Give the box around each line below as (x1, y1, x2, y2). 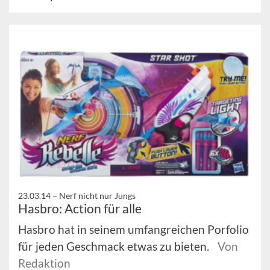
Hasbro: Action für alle (18, 200, 142, 216)
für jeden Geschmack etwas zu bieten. (18, 239, 212, 253)
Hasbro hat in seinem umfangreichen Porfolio (18, 222, 249, 236)
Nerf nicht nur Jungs (59, 190, 136, 201)
